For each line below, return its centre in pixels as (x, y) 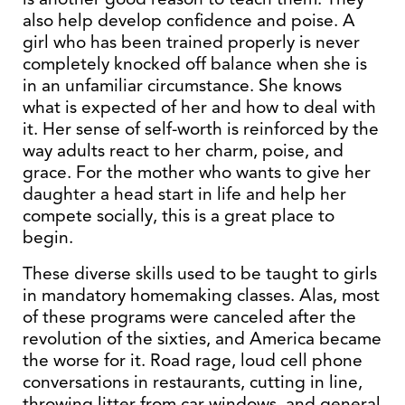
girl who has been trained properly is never (191, 42)
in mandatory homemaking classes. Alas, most (201, 295)
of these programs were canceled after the (189, 317)
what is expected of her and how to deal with (199, 107)
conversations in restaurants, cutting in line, (193, 382)
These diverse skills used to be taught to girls (200, 273)
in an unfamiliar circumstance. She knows (182, 85)
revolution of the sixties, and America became (202, 339)
